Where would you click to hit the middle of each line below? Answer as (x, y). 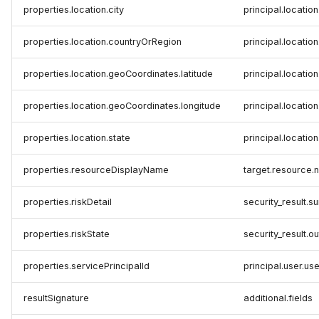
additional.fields (278, 298)
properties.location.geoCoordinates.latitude (118, 74)
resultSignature (56, 298)
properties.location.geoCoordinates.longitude (122, 106)
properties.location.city (74, 10)
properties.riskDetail (68, 202)
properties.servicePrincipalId (87, 266)
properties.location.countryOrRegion (103, 42)
